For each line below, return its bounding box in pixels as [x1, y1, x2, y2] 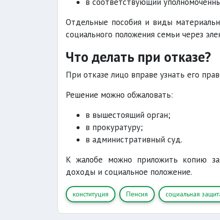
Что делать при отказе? [66, 48, 211, 66]
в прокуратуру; [85, 122, 143, 133]
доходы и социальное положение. [66, 166, 192, 177]
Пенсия [126, 190, 148, 198]
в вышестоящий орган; [85, 110, 170, 120]
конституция [73, 190, 109, 198]
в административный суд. [85, 134, 182, 145]
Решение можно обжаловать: [66, 89, 173, 100]
